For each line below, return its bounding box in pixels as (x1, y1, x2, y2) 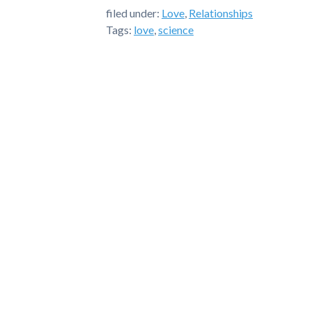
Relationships (189, 6, 253, 19)
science (158, 23, 194, 36)
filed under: (106, 6, 162, 19)
